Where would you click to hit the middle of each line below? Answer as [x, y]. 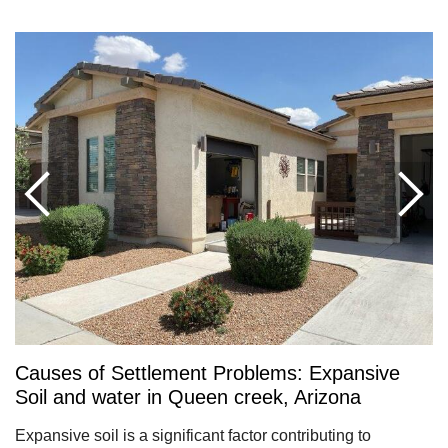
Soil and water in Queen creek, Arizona [188, 397]
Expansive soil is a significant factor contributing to [193, 436]
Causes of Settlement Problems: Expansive [207, 373]
